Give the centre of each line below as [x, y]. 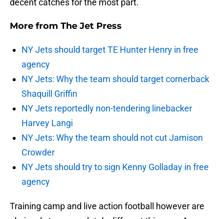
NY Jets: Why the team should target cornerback [115, 79]
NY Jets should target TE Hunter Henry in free [110, 50]
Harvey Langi [47, 123]
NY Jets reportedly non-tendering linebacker [107, 109]
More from [35, 26]
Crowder [38, 153]
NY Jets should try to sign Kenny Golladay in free [115, 167]
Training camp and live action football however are [107, 206]
